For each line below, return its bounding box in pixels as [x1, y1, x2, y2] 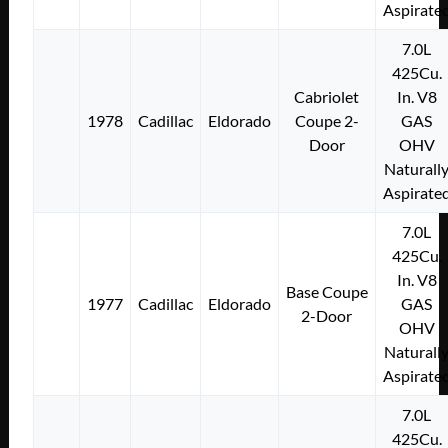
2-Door [301, 305, 353, 325]
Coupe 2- [294, 110, 359, 130]
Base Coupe [285, 281, 368, 301]
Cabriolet [294, 86, 360, 106]
